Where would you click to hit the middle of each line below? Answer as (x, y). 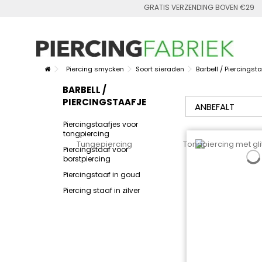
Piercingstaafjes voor (101, 124)
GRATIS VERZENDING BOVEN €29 (199, 7)
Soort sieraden (160, 69)
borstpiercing (87, 158)
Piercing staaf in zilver (101, 190)
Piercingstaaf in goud (102, 174)
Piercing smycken (95, 69)
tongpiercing (86, 133)
